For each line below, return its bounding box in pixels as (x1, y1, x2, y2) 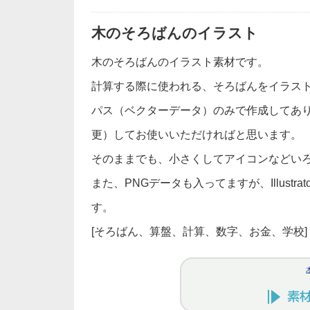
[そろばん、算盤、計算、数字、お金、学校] (91, 226, 307, 237)
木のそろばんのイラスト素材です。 (91, 56, 268, 68)
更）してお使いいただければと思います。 (91, 129, 302, 140)
